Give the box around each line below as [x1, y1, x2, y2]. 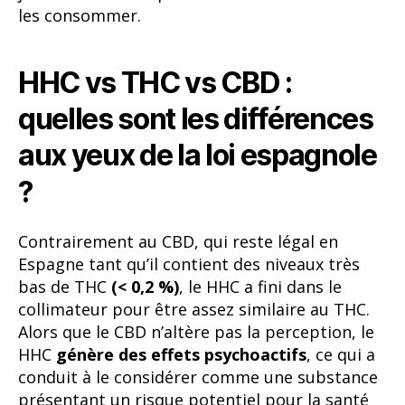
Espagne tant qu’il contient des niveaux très [18, 253, 360, 276]
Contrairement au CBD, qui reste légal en [18, 231, 338, 253]
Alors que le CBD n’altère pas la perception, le [18, 321, 374, 344]
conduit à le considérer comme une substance [18, 366, 378, 389]
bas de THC [18, 276, 111, 298]
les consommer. [18, 5, 141, 27]
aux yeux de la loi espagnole [18, 137, 377, 173]
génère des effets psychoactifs [56, 344, 306, 366]
